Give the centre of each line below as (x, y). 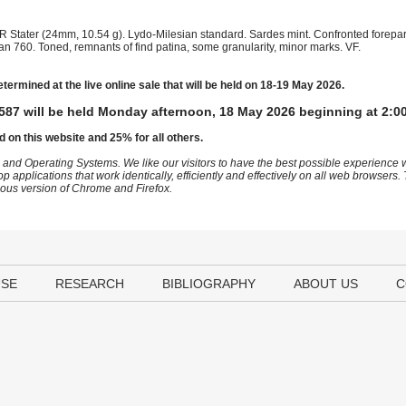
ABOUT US (326, 284)
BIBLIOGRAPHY (209, 284)
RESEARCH (90, 284)
